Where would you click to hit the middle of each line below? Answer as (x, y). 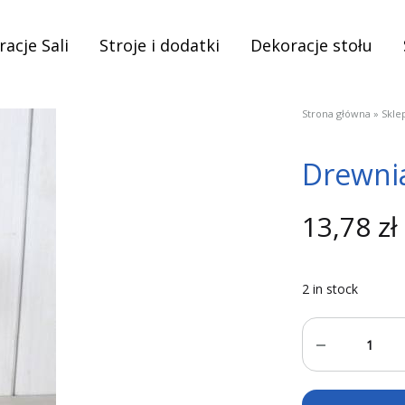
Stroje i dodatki (160, 45)
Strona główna (336, 113)
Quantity (336, 330)
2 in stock (330, 289)
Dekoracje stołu (311, 45)
